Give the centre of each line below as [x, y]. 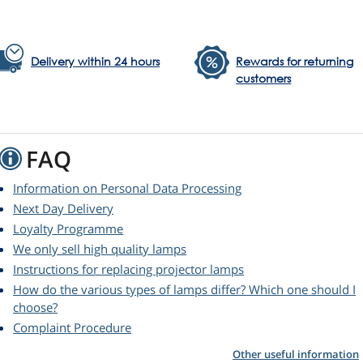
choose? [35, 307]
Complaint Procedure [72, 328]
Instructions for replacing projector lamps [128, 269]
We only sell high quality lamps [100, 249]
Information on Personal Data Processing [127, 188]
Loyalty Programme [68, 229]
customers [264, 79]
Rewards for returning [295, 62]
